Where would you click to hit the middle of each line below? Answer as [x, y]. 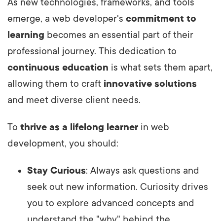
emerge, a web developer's [67, 18]
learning [26, 35]
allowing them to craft [55, 84]
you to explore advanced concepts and [111, 203]
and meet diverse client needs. [74, 100]
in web [154, 127]
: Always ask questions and [143, 170]
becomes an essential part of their [119, 35]
